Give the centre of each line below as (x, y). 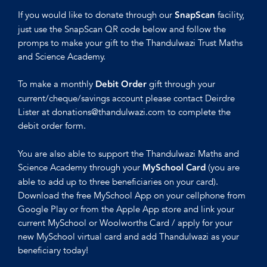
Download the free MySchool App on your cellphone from (132, 195)
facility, (230, 14)
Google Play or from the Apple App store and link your (126, 209)
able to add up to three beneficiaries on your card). (119, 182)
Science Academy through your (80, 167)
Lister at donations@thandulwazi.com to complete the (124, 112)
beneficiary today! (53, 250)
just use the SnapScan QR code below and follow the (122, 29)
